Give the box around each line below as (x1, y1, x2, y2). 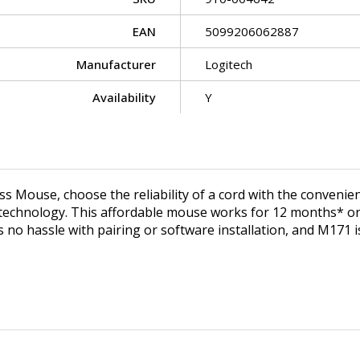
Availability (92, 88, 156, 105)
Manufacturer (76, 55, 156, 72)
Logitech (205, 55, 252, 72)
